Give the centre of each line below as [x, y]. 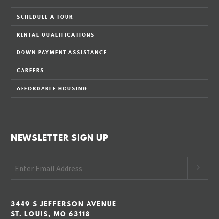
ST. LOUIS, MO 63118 [51, 213]
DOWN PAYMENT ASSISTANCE [62, 53]
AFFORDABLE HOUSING [52, 88]
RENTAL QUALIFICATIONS [55, 34]
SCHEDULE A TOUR [45, 16]
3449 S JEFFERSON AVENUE [64, 204]
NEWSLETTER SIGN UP [60, 138]
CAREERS [30, 71]
